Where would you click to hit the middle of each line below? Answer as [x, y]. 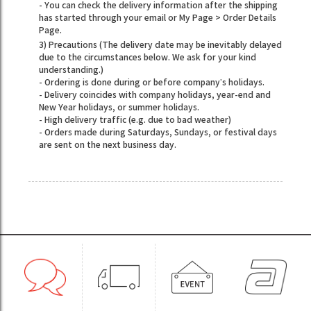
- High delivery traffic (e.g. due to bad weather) [135, 120]
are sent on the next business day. [108, 145]
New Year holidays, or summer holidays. [119, 108]
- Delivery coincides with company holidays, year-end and [155, 95]
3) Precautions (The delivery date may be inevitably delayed [161, 45]
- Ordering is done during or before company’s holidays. [152, 83]
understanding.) [72, 70]
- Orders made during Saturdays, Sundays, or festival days [158, 133]
